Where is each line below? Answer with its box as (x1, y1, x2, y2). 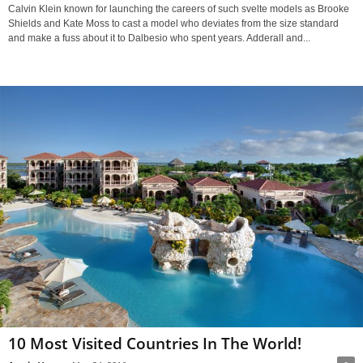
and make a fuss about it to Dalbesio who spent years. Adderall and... (8, 32, 310, 45)
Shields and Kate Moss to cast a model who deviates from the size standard (8, 18, 339, 30)
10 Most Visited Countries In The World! (8, 332, 301, 354)
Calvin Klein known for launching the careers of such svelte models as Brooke (8, 3, 349, 15)
